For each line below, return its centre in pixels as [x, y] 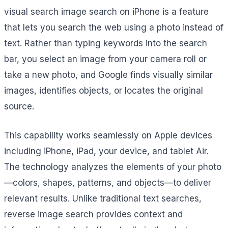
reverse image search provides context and [93, 214]
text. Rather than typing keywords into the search [106, 44]
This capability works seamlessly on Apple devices [108, 135]
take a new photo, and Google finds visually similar [108, 75]
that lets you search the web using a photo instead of [114, 28]
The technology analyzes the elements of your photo [113, 167]
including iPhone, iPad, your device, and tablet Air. [106, 151]
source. [19, 107]
